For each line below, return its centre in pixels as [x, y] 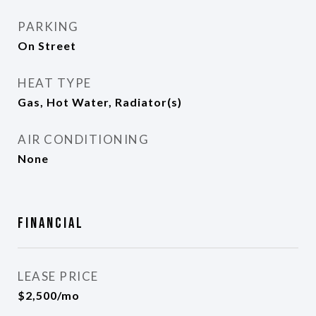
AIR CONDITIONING [83, 139]
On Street [47, 45]
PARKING [48, 26]
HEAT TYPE [55, 83]
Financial [51, 223]
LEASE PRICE [58, 276]
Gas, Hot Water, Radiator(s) [100, 102]
